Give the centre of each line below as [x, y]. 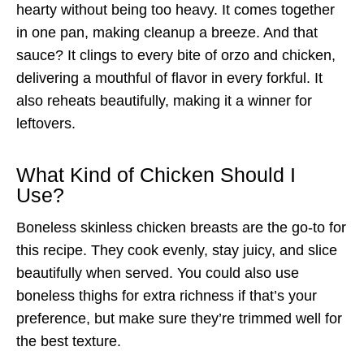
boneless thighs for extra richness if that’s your [167, 295]
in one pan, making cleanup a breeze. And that [167, 32]
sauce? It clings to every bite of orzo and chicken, [176, 55]
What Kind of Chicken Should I [156, 175]
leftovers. [46, 123]
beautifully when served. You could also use [158, 273]
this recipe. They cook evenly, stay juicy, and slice [177, 250]
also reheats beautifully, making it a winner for [164, 100]
